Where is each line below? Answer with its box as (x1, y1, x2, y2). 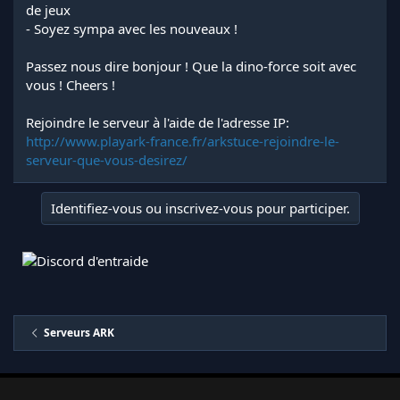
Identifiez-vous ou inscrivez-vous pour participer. (50, 198, 350, 217)
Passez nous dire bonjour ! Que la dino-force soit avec (26, 56, 356, 75)
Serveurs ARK (44, 324, 115, 340)
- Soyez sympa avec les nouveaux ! (26, 19, 237, 37)
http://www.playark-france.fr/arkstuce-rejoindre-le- (26, 131, 339, 150)
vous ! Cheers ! (26, 75, 115, 94)
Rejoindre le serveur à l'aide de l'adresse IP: (26, 112, 289, 131)
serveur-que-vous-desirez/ (26, 150, 187, 169)
